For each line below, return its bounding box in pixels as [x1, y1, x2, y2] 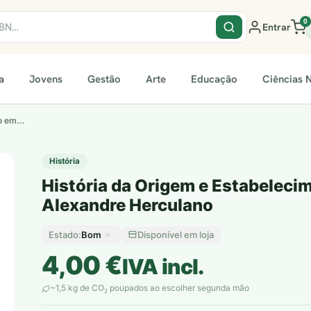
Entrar [262, 21, 291, 33]
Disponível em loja [137, 228, 214, 240]
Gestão [87, 72, 121, 86]
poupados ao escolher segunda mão [108, 283, 249, 293]
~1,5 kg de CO [50, 283, 104, 293]
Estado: [49, 229, 81, 240]
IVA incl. [121, 254, 204, 279]
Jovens [29, 72, 62, 86]
